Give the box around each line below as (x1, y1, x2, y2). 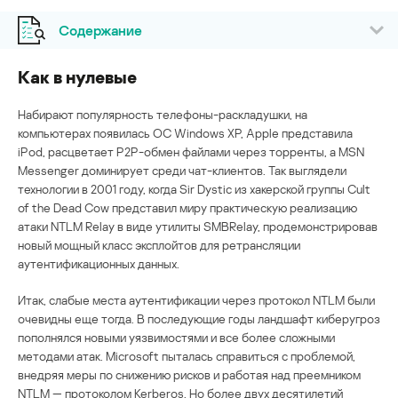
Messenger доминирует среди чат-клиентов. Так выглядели (18, 162, 346, 178)
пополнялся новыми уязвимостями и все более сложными (18, 329, 335, 345)
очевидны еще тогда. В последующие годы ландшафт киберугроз (18, 310, 380, 326)
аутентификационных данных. (18, 255, 179, 271)
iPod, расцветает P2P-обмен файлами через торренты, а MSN (18, 143, 364, 159)
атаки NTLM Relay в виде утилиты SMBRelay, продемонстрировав (18, 218, 378, 234)
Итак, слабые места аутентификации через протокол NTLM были (18, 291, 375, 307)
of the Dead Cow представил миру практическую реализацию (18, 199, 357, 215)
